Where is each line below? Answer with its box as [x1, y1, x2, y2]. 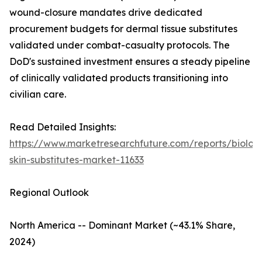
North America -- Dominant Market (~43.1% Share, [9, 219, 235, 232]
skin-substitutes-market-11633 [9, 154, 144, 166]
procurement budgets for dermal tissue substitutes [9, 23, 237, 35]
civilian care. [9, 88, 66, 101]
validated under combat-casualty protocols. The [9, 39, 230, 51]
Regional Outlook [9, 187, 89, 199]
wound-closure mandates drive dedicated [9, 6, 202, 19]
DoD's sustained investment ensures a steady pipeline [9, 56, 250, 68]
